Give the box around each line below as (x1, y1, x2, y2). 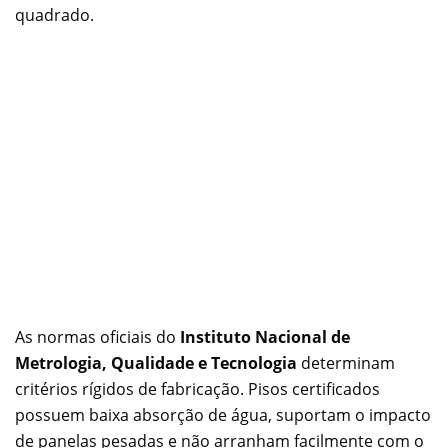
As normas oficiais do (15, 326, 180, 349)
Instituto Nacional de (180, 326, 350, 349)
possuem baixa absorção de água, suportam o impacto (15, 404, 431, 427)
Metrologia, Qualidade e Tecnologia (15, 352, 297, 375)
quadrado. (15, 4, 94, 27)
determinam (297, 352, 395, 375)
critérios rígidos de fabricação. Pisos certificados (15, 378, 380, 401)
